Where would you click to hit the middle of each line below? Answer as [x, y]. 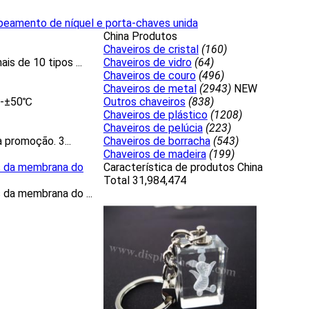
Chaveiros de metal [150, 89]
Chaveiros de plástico [155, 115]
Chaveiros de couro [149, 76]
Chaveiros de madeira [154, 154]
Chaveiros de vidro [147, 62]
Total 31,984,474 [144, 180]
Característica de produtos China [183, 167]
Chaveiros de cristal [151, 49]
